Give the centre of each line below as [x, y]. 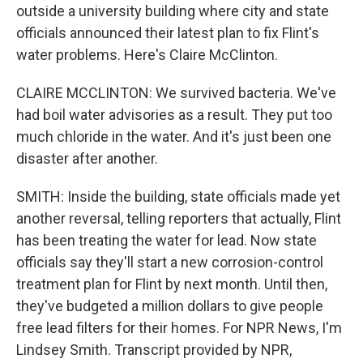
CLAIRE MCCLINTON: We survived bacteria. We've [176, 93]
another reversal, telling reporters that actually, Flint [179, 218]
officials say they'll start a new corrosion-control [170, 262]
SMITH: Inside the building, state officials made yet [178, 196]
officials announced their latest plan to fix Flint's [168, 33]
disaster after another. [87, 158]
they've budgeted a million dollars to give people [170, 306]
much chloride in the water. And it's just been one [174, 137]
